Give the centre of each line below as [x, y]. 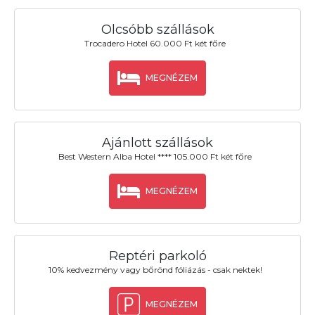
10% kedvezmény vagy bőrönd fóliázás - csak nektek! [155, 270]
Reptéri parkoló [157, 256]
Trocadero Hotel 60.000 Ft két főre [155, 44]
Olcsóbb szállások [157, 29]
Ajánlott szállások [157, 143]
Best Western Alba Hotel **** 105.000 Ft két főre [155, 157]
